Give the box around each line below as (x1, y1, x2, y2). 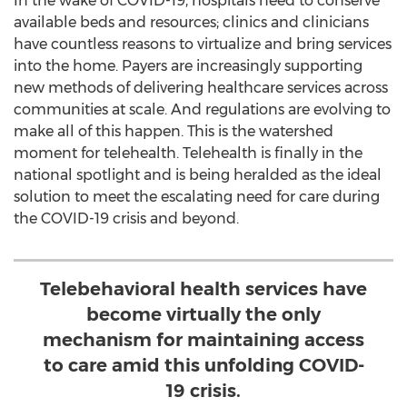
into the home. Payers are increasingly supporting (14, 57, 362, 74)
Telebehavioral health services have (40, 278, 367, 300)
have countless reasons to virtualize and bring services (14, 35, 392, 53)
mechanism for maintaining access (43, 329, 364, 351)
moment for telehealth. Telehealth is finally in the (14, 144, 362, 162)
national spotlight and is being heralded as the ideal (14, 166, 382, 184)
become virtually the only (86, 303, 321, 325)
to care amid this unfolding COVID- (43, 354, 364, 376)
